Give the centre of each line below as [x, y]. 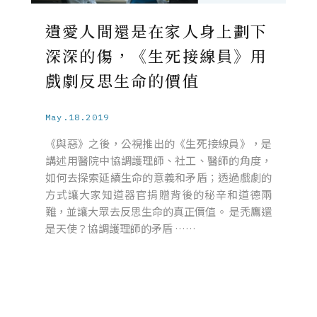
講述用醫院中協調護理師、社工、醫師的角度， [158, 160]
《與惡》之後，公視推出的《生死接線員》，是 [158, 143]
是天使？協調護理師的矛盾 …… [121, 228]
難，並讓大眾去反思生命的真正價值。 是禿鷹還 [158, 211]
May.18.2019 [77, 117]
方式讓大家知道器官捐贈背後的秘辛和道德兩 [158, 194]
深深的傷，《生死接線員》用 [157, 55]
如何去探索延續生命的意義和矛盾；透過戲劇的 [158, 177]
